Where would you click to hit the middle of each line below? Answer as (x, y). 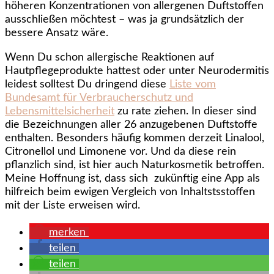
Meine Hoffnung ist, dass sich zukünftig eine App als (132, 179)
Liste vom (193, 85)
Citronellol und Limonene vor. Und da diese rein (120, 152)
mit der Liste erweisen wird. (72, 206)
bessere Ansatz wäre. (57, 33)
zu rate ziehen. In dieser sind (185, 112)
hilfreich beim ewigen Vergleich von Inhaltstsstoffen (130, 192)
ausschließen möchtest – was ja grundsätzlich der (124, 20)
